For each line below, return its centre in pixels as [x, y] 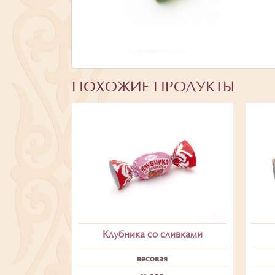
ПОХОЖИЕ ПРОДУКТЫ [153, 88]
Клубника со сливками [152, 235]
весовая [153, 259]
